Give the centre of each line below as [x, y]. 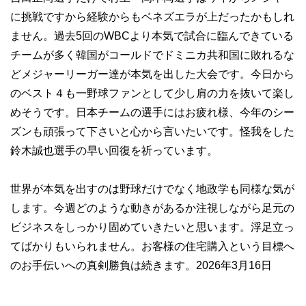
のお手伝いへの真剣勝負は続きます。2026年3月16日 [141, 265]
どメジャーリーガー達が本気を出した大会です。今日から [152, 74]
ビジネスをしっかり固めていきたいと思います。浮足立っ [152, 227]
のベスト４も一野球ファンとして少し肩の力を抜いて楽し [152, 93]
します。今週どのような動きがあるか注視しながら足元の [152, 208]
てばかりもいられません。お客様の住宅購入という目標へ [152, 246]
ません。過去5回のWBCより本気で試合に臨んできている [152, 36]
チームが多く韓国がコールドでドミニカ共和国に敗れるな [152, 55]
